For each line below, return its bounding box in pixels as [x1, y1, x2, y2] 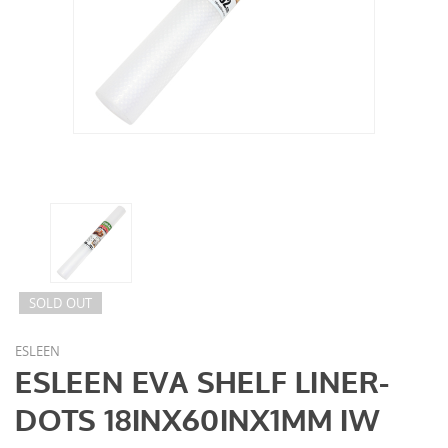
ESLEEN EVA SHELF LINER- [15, 364, 390, 403]
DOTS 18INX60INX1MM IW [15, 402, 380, 441]
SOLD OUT [29, 294, 93, 312]
